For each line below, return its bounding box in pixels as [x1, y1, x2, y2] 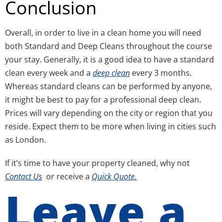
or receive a [42, 171, 92, 182]
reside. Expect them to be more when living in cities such [5, 121, 216, 132]
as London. [5, 134, 48, 145]
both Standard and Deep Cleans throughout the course [5, 41, 212, 52]
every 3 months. [130, 67, 192, 78]
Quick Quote [92, 171, 135, 182]
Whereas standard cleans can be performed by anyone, [5, 81, 212, 92]
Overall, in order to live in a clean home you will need [5, 27, 201, 38]
